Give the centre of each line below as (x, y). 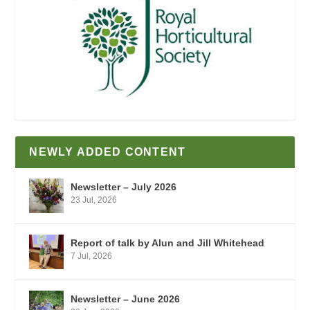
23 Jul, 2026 (94, 200)
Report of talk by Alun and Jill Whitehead (168, 243)
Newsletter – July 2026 (124, 186)
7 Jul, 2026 (92, 256)
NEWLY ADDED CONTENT (108, 152)
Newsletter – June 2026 (126, 299)
